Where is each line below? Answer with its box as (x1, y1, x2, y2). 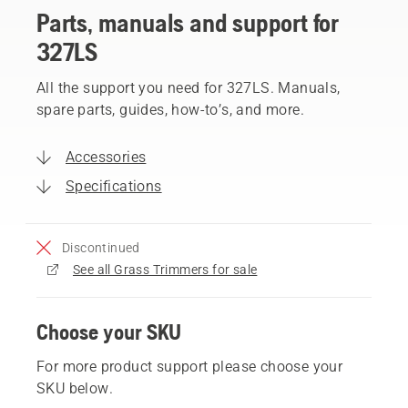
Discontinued (62, 240, 140, 255)
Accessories (66, 148, 147, 166)
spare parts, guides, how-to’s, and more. (36, 100, 304, 118)
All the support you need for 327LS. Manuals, (36, 78, 341, 97)
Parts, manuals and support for (36, 7, 339, 37)
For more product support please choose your (36, 357, 343, 375)
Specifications (66, 177, 162, 195)
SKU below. (36, 379, 114, 397)
